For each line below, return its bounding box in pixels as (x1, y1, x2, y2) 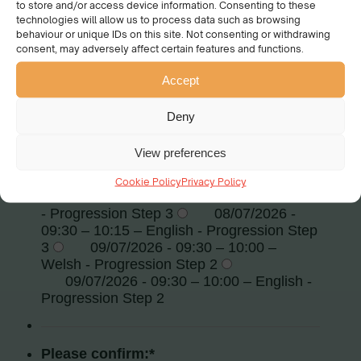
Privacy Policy (180, 175, 247, 188)
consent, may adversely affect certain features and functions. (16, 42, 304, 55)
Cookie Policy (114, 175, 181, 188)
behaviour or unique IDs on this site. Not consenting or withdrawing (16, 27, 330, 40)
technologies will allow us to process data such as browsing (16, 13, 301, 26)
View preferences (135, 145, 226, 159)
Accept (162, 73, 199, 86)
